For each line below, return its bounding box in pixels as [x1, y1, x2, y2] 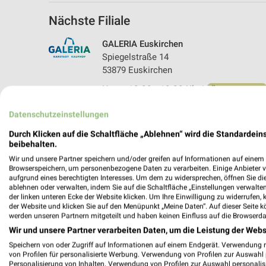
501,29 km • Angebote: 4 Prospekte [102, 103, 240, 114]
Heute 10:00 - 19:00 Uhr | [102, 83, 207, 94]
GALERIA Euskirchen [102, 38, 183, 49]
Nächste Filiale [49, 13, 130, 28]
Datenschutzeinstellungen [9, 109, 109, 119]
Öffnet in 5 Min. [211, 84, 263, 94]
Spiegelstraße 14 [102, 51, 169, 62]
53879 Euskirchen [102, 64, 172, 75]
